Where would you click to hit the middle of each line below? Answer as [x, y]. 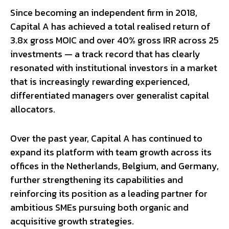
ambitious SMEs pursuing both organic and [99, 207]
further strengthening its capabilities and [97, 179]
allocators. [33, 109]
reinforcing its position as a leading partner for [109, 193]
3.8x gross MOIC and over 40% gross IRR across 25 [114, 40]
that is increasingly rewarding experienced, [100, 81]
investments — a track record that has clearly [105, 54]
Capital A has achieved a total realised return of [110, 26]
